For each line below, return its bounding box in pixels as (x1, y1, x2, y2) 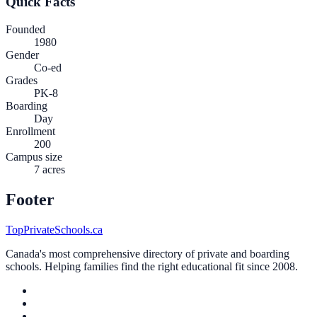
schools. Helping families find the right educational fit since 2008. (6, 260, 298, 272)
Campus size (6, 150, 62, 163)
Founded (6, 23, 45, 35)
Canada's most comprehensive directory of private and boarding (6, 247, 289, 260)
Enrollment (6, 125, 55, 137)
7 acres (34, 163, 65, 175)
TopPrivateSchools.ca (6, 223, 103, 236)
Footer (6, 190, 54, 209)
